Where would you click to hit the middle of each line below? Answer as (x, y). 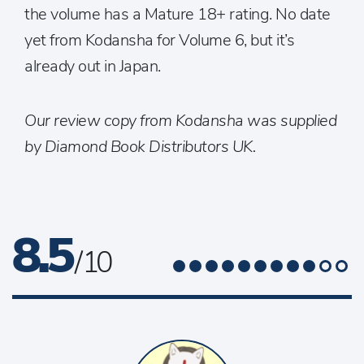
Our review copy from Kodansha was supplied (180, 121)
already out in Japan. (93, 66)
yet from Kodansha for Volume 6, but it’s (159, 40)
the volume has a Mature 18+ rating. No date (178, 14)
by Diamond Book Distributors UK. (140, 147)
